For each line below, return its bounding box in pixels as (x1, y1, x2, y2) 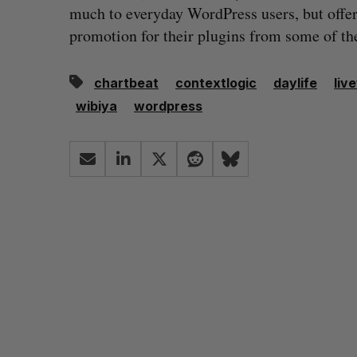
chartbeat (94, 75, 159, 91)
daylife (273, 75, 317, 91)
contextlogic (175, 75, 257, 91)
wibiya (76, 98, 117, 114)
